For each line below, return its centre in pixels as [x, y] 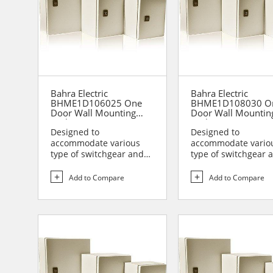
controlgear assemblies [98, 165]
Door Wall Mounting [93, 113]
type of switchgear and [97, 154]
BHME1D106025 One [96, 103]
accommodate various [95, 143]
